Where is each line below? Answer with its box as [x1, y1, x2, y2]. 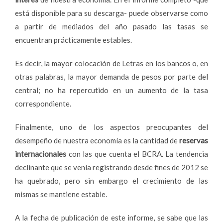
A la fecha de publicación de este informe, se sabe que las [15, 213, 208, 222]
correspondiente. [15, 99, 71, 108]
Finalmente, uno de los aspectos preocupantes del [15, 122, 208, 131]
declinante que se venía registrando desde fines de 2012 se [15, 162, 208, 172]
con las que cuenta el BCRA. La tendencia [66, 149, 208, 158]
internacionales [15, 149, 66, 158]
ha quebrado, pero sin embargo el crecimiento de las [15, 176, 208, 185]
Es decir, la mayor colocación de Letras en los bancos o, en [15, 58, 208, 68]
